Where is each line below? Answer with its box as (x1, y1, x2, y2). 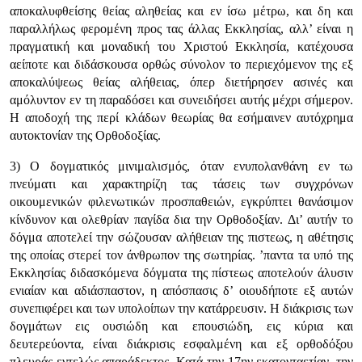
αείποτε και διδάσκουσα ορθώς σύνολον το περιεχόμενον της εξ (10, 57, 353, 71)
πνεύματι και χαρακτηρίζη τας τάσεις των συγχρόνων (10, 177, 353, 191)
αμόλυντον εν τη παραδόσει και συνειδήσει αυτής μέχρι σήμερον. (10, 93, 353, 107)
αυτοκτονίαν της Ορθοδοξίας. (10, 128, 161, 142)
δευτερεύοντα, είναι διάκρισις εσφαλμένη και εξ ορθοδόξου (10, 337, 353, 351)
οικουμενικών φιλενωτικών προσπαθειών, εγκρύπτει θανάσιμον (10, 195, 353, 208)
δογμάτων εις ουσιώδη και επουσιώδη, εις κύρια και (10, 319, 353, 333)
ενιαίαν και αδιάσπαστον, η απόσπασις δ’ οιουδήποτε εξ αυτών (10, 284, 353, 297)
